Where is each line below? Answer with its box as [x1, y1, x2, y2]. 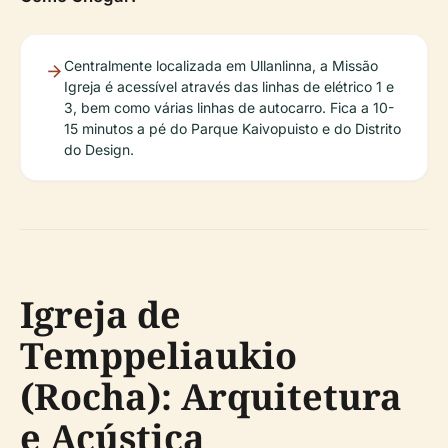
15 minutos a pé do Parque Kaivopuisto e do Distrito [64, 120, 401, 138]
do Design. [64, 141, 134, 159]
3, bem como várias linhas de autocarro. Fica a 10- [64, 99, 394, 117]
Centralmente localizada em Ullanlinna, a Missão [64, 57, 378, 75]
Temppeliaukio [20, 331, 297, 381]
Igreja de [20, 290, 181, 340]
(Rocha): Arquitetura [20, 372, 402, 422]
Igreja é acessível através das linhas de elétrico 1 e [64, 78, 394, 96]
